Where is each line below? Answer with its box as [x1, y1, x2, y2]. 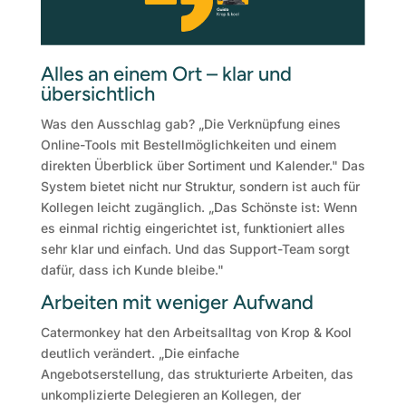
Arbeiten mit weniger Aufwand [40, 290, 314, 315]
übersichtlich [40, 82, 155, 107]
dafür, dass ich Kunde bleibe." [40, 262, 224, 278]
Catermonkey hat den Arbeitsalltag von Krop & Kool [40, 324, 352, 341]
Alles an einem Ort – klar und [40, 62, 292, 87]
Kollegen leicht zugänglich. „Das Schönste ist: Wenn [40, 199, 357, 216]
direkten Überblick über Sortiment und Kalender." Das [40, 158, 365, 174]
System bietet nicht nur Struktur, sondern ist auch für [40, 179, 360, 195]
